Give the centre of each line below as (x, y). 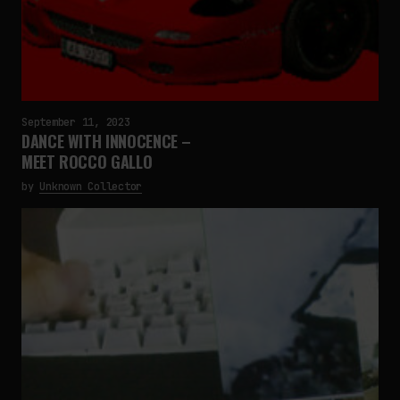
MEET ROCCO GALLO (87, 162)
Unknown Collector (91, 187)
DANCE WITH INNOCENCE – (107, 141)
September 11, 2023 (76, 122)
